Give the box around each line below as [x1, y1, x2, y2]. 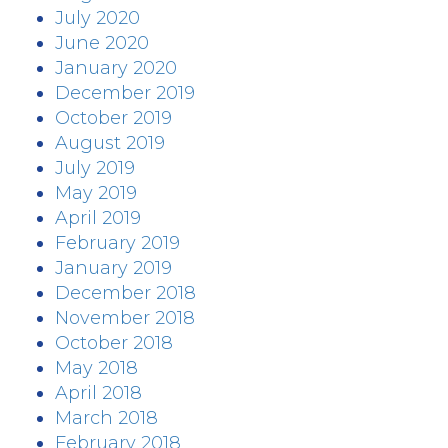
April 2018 [55, 382, 142, 404]
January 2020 [55, 57, 177, 79]
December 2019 [55, 82, 195, 104]
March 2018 [55, 407, 158, 429]
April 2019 [55, 207, 141, 229]
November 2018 [55, 307, 195, 329]
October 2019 [55, 107, 172, 129]
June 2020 [55, 32, 149, 54]
